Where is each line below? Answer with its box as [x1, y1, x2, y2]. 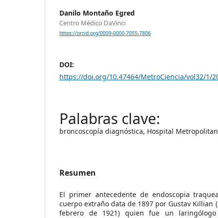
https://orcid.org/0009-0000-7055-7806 [59, 29, 151, 36]
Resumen [59, 167, 96, 178]
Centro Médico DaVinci [59, 18, 126, 27]
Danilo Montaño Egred [59, 8, 135, 18]
